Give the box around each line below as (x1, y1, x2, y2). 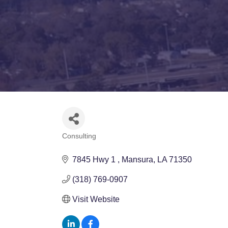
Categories (62, 138, 97, 147)
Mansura (122, 155, 153, 164)
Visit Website (72, 194, 120, 204)
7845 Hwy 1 (72, 155, 118, 164)
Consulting (62, 132, 96, 140)
